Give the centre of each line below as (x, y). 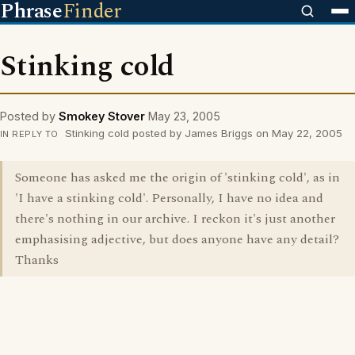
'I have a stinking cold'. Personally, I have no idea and (169, 198)
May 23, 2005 (184, 116)
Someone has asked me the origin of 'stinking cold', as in (177, 177)
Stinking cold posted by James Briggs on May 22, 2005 (202, 133)
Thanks (37, 260)
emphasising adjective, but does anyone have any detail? (177, 239)
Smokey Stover (102, 116)
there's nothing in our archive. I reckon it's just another (175, 219)
